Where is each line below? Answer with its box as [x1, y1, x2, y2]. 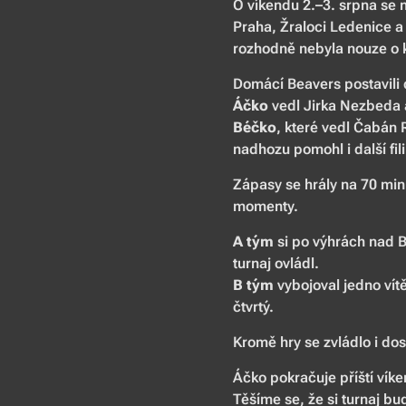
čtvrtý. [233, 298, 274, 315]
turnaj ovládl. [233, 255, 319, 272]
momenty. [233, 198, 298, 215]
